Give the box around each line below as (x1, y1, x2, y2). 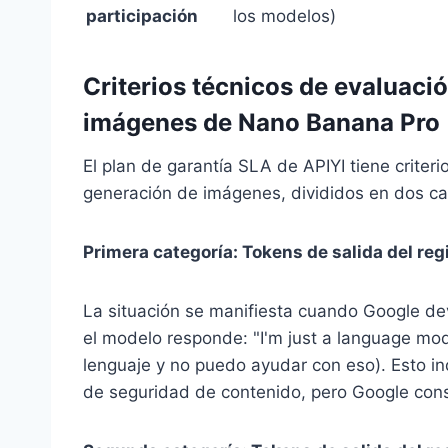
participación (86, 6, 198, 27)
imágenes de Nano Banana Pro (83, 108, 440, 138)
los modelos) (233, 6, 336, 27)
